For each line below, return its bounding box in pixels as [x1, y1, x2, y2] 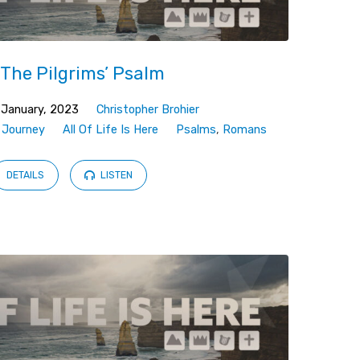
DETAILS [6, 170, 45, 182]
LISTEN [98, 170, 133, 182]
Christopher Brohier [96, 102, 199, 117]
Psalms [175, 122, 216, 137]
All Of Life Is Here [62, 122, 158, 137]
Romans [222, 122, 267, 137]
